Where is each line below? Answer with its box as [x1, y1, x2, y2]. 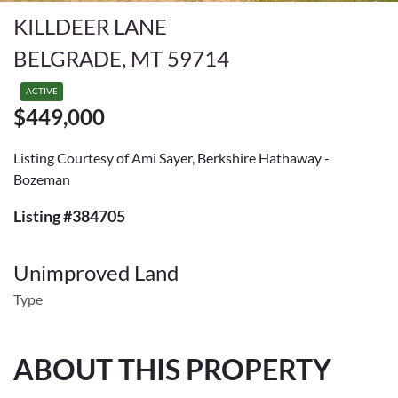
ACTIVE [26, 85, 58, 97]
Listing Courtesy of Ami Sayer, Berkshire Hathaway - [13, 149, 330, 166]
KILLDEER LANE [13, 13, 167, 39]
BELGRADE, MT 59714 [13, 45, 229, 71]
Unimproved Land [13, 259, 179, 285]
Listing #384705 [13, 206, 125, 226]
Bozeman [13, 171, 70, 187]
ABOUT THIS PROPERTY [13, 352, 331, 386]
